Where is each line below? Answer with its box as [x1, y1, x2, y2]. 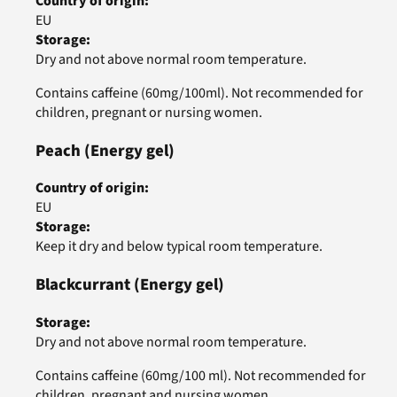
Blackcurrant [35, 272, 130, 296]
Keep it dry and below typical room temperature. [35, 237, 323, 257]
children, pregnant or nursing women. [35, 102, 262, 122]
